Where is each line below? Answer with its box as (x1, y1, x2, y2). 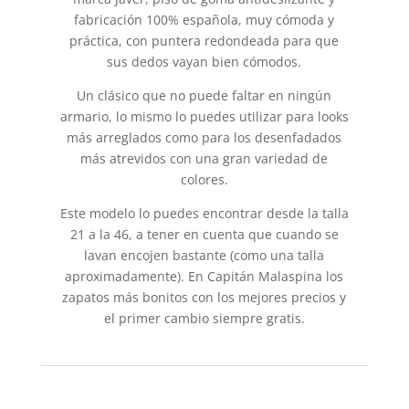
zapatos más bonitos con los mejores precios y (62, 288, 347, 307)
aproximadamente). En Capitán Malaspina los (65, 267, 344, 286)
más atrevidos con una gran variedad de (80, 150, 329, 168)
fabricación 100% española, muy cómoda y (74, 11, 335, 29)
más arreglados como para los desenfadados (67, 129, 342, 147)
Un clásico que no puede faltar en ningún (77, 87, 332, 105)
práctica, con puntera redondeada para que (69, 32, 340, 50)
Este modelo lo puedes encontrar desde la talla (59, 204, 349, 223)
